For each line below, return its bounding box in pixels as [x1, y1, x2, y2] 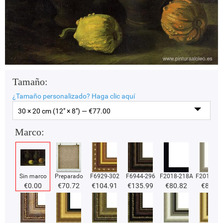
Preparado [54, 173, 83, 180]
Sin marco [19, 173, 47, 180]
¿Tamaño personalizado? [12, 92, 92, 101]
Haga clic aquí [92, 92, 135, 101]
